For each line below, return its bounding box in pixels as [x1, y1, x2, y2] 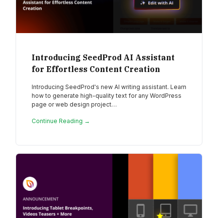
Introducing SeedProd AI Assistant [32, 52, 175, 62]
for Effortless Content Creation [32, 64, 160, 74]
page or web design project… [32, 100, 117, 108]
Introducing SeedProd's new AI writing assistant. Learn [32, 83, 186, 91]
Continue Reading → [32, 117, 90, 125]
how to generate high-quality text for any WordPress [32, 91, 182, 99]
